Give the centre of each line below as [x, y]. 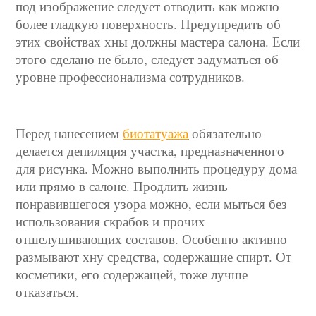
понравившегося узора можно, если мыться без [152, 203]
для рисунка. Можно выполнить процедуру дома [157, 168]
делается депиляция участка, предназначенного [150, 151]
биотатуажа [156, 133]
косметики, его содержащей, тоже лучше [132, 274]
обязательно [225, 133]
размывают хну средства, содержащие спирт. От [154, 256]
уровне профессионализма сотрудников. [130, 77]
